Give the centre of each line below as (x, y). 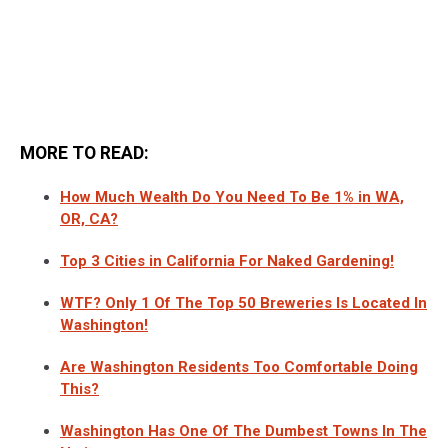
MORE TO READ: (84, 153)
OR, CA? (89, 219)
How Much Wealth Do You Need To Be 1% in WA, (232, 197)
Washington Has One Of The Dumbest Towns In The (243, 430)
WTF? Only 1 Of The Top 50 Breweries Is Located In (243, 303)
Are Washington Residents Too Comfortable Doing (239, 366)
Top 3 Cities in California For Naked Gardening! (227, 261)
